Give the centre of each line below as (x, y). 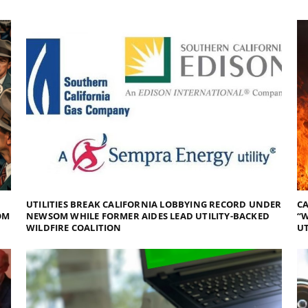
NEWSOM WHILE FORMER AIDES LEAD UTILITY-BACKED (148, 216)
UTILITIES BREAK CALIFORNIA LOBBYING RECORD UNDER (154, 204)
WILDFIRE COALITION (74, 227)
